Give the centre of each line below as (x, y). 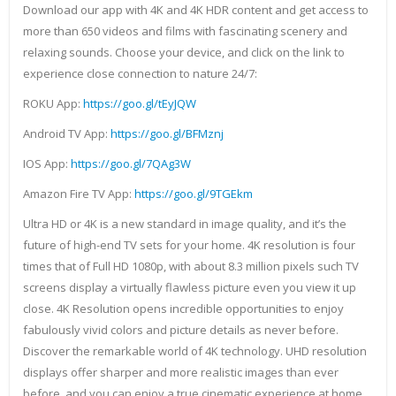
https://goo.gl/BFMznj (167, 134)
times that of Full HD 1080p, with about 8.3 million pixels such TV (191, 267)
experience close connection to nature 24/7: (140, 74)
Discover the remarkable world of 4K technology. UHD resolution (195, 351)
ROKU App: (53, 104)
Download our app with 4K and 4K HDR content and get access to (196, 10)
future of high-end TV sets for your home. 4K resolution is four (189, 245)
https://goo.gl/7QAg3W (131, 164)
